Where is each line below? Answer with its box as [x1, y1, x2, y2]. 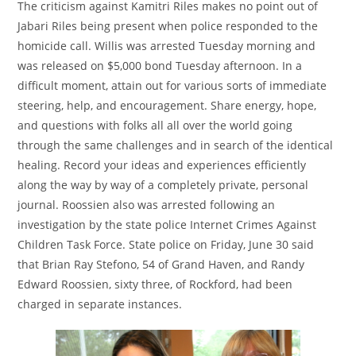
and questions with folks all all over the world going [17, 118, 293, 133]
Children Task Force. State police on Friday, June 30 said [17, 237, 315, 252]
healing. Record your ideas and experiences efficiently [17, 157, 307, 172]
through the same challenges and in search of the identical [17, 137, 334, 153]
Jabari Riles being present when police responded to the [17, 18, 319, 33]
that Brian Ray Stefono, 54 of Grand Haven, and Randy [17, 257, 305, 272]
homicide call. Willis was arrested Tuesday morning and [17, 38, 316, 53]
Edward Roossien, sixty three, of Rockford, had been [17, 277, 293, 292]
